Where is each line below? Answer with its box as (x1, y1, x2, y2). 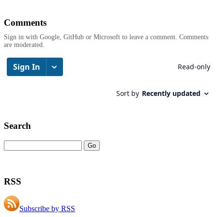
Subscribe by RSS (19, 204, 75, 213)
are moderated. (4, 41, 45, 49)
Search (4, 121, 31, 131)
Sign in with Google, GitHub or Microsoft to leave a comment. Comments (4, 33, 208, 41)
